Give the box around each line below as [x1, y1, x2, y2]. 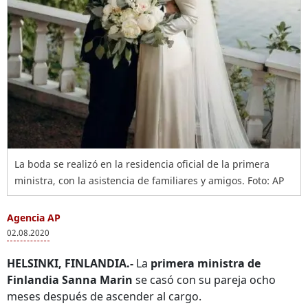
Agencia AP [7, 211, 60, 224]
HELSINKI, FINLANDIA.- [7, 256, 133, 271]
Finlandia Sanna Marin [7, 272, 133, 287]
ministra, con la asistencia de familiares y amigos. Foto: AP [14, 174, 284, 187]
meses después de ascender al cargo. [7, 289, 201, 304]
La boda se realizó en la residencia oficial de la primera [14, 157, 269, 170]
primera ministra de [151, 256, 261, 271]
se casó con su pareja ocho [133, 272, 276, 287]
